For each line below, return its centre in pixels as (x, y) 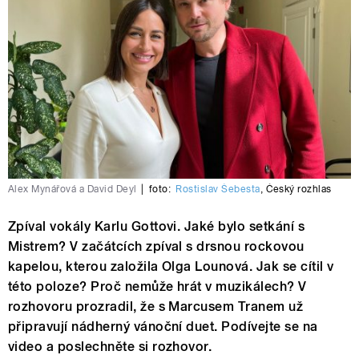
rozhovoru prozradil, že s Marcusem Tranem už (156, 307)
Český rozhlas (298, 190)
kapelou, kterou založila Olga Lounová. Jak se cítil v (171, 267)
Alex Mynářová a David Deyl (73, 190)
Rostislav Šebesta (218, 190)
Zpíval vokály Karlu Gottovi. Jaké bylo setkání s (157, 227)
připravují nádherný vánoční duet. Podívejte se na (163, 327)
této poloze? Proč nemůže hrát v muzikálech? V (157, 287)
